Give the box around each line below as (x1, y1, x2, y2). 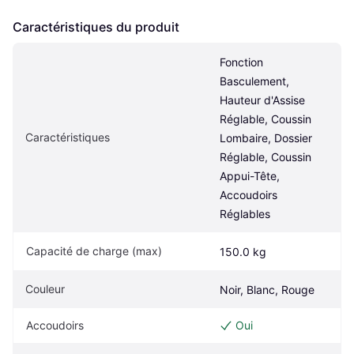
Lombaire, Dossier (220, 131, 312, 145)
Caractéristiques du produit (13, 19, 179, 36)
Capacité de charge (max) (26, 244, 162, 258)
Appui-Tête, (220, 169, 280, 183)
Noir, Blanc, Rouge (220, 283, 314, 297)
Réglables (220, 207, 270, 221)
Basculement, (220, 74, 289, 88)
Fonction (220, 55, 263, 70)
